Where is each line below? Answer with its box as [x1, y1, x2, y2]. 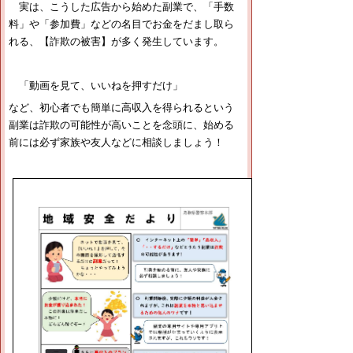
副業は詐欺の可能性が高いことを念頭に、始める [9, 118, 234, 131]
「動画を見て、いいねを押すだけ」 [9, 79, 183, 91]
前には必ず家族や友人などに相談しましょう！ [9, 136, 224, 148]
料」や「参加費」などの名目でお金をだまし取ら [9, 17, 234, 30]
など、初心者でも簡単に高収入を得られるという [9, 101, 234, 113]
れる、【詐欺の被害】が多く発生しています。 [9, 35, 224, 47]
